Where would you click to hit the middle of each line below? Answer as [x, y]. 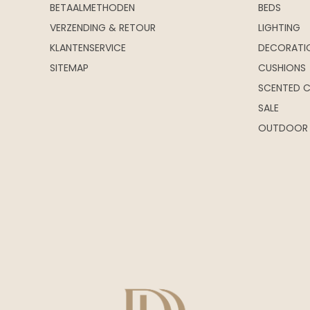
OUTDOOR [283, 128]
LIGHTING [280, 28]
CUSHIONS [282, 68]
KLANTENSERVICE [88, 48]
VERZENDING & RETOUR [102, 28]
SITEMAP [69, 68]
